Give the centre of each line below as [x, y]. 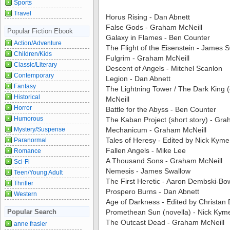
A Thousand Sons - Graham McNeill [164, 161]
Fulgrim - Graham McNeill [148, 58]
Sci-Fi [22, 161]
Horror [23, 108]
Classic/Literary [35, 64]
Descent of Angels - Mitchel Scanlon [164, 68]
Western [25, 194]
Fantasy [25, 86]
